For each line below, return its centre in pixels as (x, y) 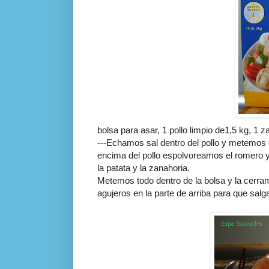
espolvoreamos (193, 155)
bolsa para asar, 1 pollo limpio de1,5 (168, 130)
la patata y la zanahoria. (144, 168)
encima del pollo (130, 155)
